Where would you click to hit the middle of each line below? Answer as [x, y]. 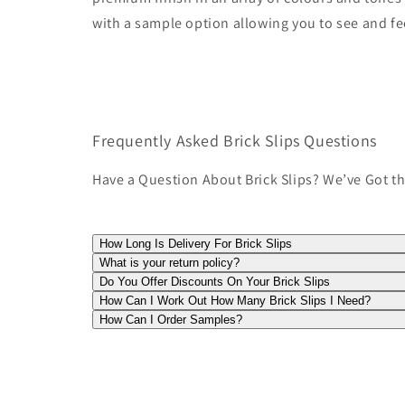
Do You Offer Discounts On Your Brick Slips [215, 281]
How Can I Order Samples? [171, 319]
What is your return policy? [170, 262]
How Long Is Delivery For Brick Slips [196, 243]
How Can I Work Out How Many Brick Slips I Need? [235, 300]
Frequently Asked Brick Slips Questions [235, 140]
